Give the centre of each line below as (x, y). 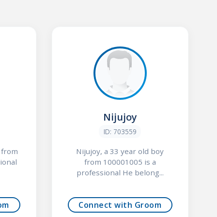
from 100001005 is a (120, 162)
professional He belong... (120, 172)
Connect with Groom (120, 205)
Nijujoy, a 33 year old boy (120, 151)
